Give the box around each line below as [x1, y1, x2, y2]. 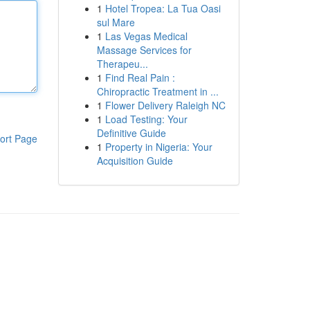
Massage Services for [96, 43, 192, 57]
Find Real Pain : [104, 71, 175, 84]
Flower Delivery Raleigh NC [104, 98, 226, 112]
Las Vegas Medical [104, 29, 188, 43]
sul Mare [96, 15, 135, 29]
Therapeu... [96, 57, 148, 71]
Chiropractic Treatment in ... [96, 84, 219, 98]
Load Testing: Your [104, 112, 188, 126]
